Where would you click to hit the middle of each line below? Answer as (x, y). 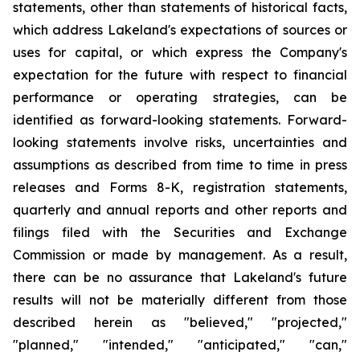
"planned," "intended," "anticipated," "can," (180, 345)
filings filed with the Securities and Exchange (180, 232)
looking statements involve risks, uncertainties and (180, 142)
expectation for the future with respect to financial (180, 75)
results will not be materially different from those (180, 300)
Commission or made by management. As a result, (180, 255)
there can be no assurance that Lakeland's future (180, 277)
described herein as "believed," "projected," (180, 322)
